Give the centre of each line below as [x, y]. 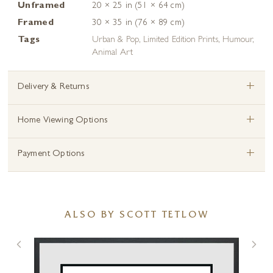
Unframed [41, 6]
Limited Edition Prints [180, 41]
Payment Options [51, 154]
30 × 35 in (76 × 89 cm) [138, 23]
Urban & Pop [115, 41]
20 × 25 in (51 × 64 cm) [138, 6]
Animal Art [112, 53]
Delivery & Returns [54, 87]
